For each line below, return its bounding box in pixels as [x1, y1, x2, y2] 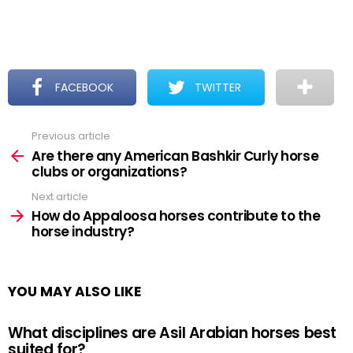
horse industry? [32, 222, 135, 241]
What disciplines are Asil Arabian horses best [8, 322, 336, 344]
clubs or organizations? [32, 162, 188, 181]
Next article [32, 188, 88, 204]
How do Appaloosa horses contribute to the [32, 206, 321, 225]
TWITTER [195, 80, 242, 95]
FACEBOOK [55, 80, 114, 95]
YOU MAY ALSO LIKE [8, 282, 141, 301]
